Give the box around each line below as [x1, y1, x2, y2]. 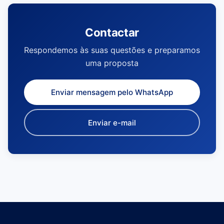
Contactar [85, 25, 139, 39]
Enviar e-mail [88, 117, 136, 127]
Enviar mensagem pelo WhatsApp [51, 87, 173, 97]
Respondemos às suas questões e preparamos [24, 45, 200, 55]
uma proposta [85, 58, 138, 68]
